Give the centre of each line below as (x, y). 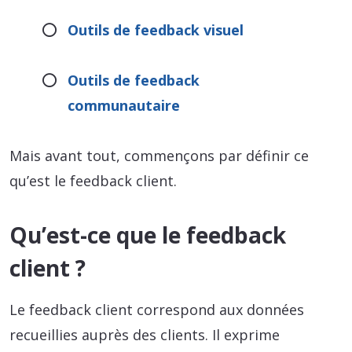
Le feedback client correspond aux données (157, 310)
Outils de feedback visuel (156, 30)
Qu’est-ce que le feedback (148, 235)
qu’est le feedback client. (93, 181)
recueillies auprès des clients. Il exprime (145, 335)
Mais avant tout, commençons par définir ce (159, 156)
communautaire (124, 106)
